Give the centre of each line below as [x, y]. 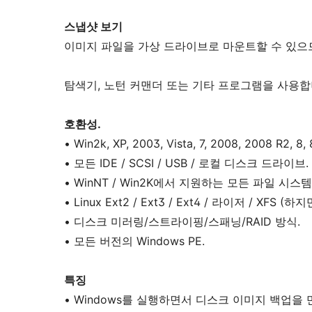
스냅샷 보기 [93, 26]
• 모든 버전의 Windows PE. [134, 241]
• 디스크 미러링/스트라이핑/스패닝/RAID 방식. [182, 221]
